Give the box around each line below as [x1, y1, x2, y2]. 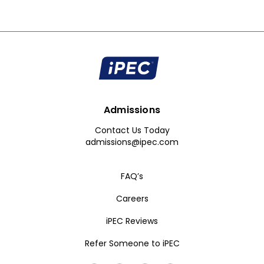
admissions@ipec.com [85, 136, 179, 148]
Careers [115, 192, 148, 204]
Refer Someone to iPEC [84, 237, 180, 249]
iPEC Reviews [106, 214, 158, 227]
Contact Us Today [94, 124, 170, 136]
